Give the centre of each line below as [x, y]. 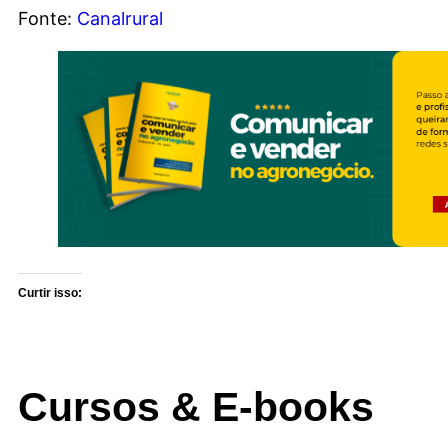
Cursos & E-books [196, 406]
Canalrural [120, 18]
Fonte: [47, 18]
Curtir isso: [50, 292]
